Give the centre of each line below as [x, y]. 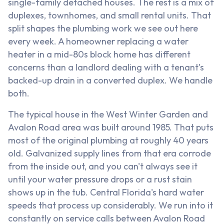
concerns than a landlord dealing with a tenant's [106, 67]
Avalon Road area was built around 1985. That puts [111, 127]
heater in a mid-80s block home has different [99, 54]
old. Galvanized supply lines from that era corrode [109, 153]
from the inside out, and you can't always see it [103, 166]
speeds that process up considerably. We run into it [110, 205]
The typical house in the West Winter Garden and [108, 114]
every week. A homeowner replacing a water [98, 41]
